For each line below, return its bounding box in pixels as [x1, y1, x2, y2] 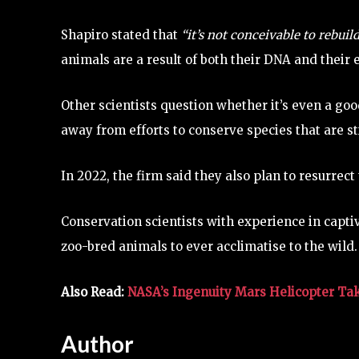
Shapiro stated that [61, 27, 178, 42]
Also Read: [61, 284, 127, 300]
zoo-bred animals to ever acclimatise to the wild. [61, 239, 357, 254]
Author [61, 330, 134, 357]
